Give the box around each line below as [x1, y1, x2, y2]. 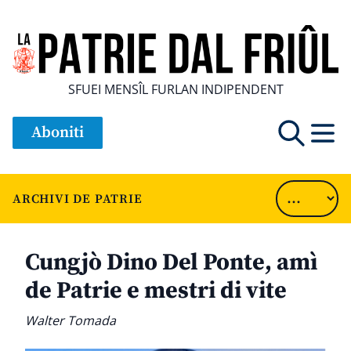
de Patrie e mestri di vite [25, 276, 287, 306]
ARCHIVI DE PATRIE [13, 190, 143, 207]
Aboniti [31, 123, 84, 143]
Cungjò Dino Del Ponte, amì [25, 248, 317, 278]
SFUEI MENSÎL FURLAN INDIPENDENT [67, 81, 284, 99]
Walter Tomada [25, 312, 116, 330]
